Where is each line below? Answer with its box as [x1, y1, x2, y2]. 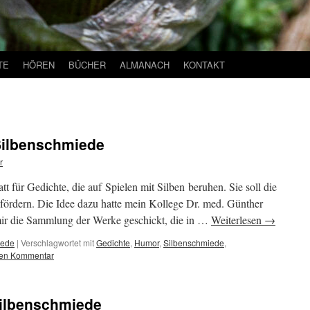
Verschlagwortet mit [21, 237, 94, 248]
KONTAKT [183, 58, 225, 71]
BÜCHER [69, 58, 106, 71]
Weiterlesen [211, 212, 264, 227]
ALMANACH [120, 58, 170, 71]
